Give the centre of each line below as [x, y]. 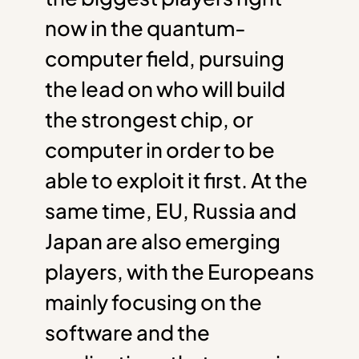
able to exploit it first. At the [176, 179]
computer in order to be [160, 149]
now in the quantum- [145, 27]
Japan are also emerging [163, 240]
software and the [127, 332]
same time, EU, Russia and [171, 210]
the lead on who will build [165, 88]
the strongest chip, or [149, 119]
